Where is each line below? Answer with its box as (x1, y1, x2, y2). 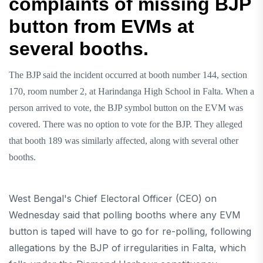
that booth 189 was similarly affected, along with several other (9, 135, 238, 146)
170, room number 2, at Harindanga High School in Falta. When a (9, 86, 254, 96)
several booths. (9, 38, 149, 59)
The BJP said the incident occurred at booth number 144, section (9, 69, 247, 80)
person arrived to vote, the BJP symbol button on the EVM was (9, 102, 243, 113)
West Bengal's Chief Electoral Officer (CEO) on (9, 192, 217, 204)
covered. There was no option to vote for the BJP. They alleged (9, 119, 242, 129)
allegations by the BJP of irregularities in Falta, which (9, 241, 246, 254)
